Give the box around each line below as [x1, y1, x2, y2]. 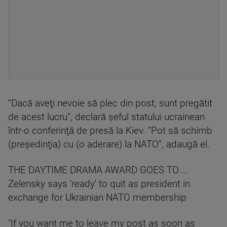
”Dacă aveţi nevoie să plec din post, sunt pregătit [8, 98, 212, 109]
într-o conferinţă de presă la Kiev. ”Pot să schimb [8, 125, 212, 136]
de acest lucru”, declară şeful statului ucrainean [8, 111, 205, 123]
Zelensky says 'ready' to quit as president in [8, 178, 190, 190]
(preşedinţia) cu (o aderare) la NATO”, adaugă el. [8, 139, 210, 150]
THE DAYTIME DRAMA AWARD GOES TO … [8, 165, 187, 176]
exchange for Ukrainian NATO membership [8, 192, 186, 203]
